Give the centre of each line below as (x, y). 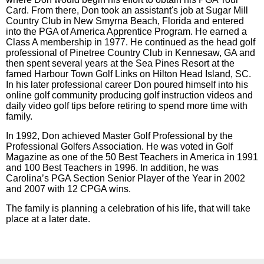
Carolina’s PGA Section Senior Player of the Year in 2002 (126, 178)
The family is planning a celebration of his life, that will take (128, 208)
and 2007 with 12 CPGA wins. (68, 189)
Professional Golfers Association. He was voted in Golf (119, 146)
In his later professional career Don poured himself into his (127, 84)
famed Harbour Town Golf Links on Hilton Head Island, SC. (128, 74)
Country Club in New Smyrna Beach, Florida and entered (125, 21)
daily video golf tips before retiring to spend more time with (127, 105)
